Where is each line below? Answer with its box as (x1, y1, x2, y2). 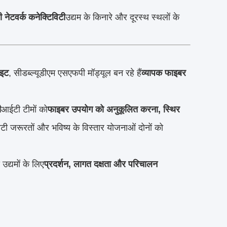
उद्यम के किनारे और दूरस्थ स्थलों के (65, 12, 179, 22)
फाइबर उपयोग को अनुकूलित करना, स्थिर (48, 104, 180, 115)
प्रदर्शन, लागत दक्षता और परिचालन (44, 159, 158, 169)
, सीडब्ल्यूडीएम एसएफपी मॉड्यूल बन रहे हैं (9, 67, 141, 78)
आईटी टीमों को (1, 104, 48, 115)
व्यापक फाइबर (141, 67, 186, 78)
